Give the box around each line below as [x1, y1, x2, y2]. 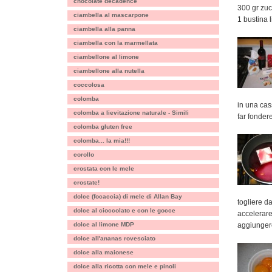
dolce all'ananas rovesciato [73, 235, 155, 242]
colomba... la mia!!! [73, 137, 130, 144]
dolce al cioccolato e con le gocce [73, 207, 175, 214]
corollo [73, 151, 94, 158]
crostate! [73, 179, 100, 186]
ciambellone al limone [73, 53, 139, 60]
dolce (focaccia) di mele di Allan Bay [73, 193, 182, 200]
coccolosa [73, 81, 104, 88]
